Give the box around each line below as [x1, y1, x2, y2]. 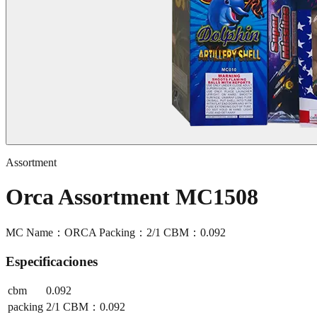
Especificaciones [6, 253, 98, 269]
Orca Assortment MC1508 [6, 184, 258, 210]
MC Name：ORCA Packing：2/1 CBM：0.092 [6, 226, 226, 238]
